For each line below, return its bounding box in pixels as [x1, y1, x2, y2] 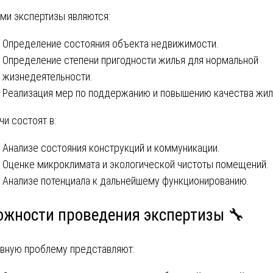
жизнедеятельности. [2, 70, 93, 83]
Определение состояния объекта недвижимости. [2, 37, 219, 51]
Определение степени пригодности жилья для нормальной [2, 54, 258, 67]
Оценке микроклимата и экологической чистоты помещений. [2, 158, 269, 171]
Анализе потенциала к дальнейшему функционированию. [2, 174, 249, 188]
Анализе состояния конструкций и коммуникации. [2, 141, 220, 155]
